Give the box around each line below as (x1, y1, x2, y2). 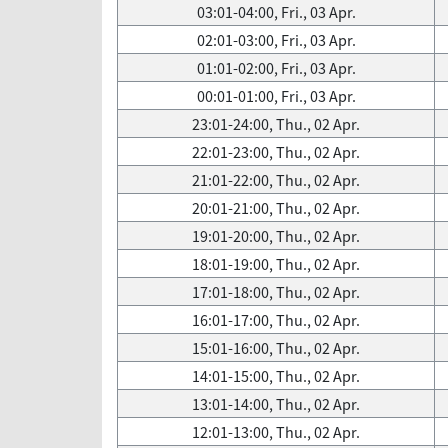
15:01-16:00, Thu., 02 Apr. (192, 337, 360, 359)
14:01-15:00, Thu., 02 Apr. (192, 365, 360, 387)
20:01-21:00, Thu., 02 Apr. (192, 197, 360, 219)
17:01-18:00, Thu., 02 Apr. (192, 281, 360, 303)
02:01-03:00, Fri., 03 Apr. (196, 29, 356, 51)
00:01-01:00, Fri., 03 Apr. (196, 85, 356, 107)
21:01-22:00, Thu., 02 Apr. (192, 169, 360, 191)
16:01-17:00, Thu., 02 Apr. (192, 309, 360, 331)
